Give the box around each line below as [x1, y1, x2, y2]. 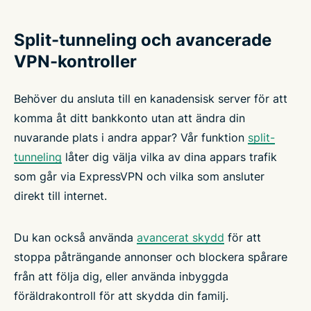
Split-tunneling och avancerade [14, 29, 271, 50]
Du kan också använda [14, 230, 137, 244]
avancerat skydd [137, 230, 224, 244]
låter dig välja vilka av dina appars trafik [62, 149, 277, 164]
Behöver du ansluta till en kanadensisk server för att [14, 91, 287, 106]
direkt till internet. [14, 188, 107, 203]
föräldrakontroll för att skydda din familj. [14, 288, 228, 303]
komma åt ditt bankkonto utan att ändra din [14, 110, 245, 125]
